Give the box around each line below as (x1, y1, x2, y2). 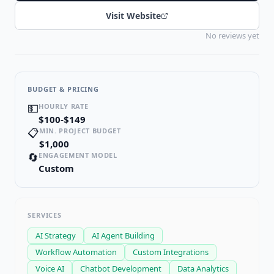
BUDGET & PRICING (28, 84, 100, 94)
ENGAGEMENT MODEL (39, 150, 117, 160)
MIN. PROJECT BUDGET (39, 126, 121, 136)
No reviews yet (206, 30, 259, 42)
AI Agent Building (92, 230, 155, 242)
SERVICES (28, 210, 62, 220)
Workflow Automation (35, 246, 117, 258)
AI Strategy (35, 230, 76, 242)
